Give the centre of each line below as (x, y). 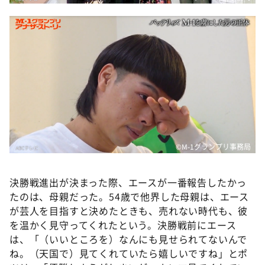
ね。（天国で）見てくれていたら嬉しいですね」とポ (129, 253)
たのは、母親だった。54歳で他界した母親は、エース (130, 196)
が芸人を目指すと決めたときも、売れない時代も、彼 (129, 211)
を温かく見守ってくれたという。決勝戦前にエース (123, 225)
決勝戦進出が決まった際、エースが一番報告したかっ (128, 182)
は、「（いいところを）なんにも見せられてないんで (129, 239)
